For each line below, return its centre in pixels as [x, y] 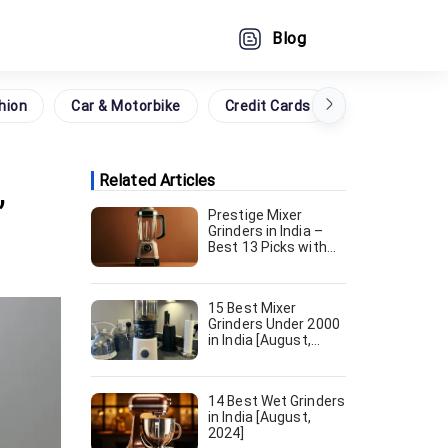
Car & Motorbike [126, 105]
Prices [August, [257, 263]
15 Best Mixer [252, 308]
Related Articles [157, 180]
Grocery [380, 105]
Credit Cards [267, 105]
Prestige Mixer [255, 215]
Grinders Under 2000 [274, 324]
